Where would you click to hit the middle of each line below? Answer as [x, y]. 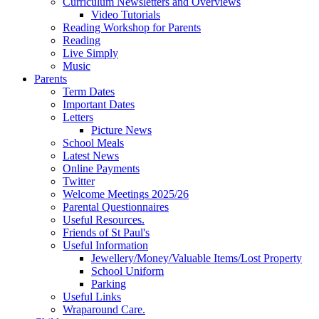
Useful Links [92, 296]
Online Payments [101, 168]
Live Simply [90, 53]
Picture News [121, 130]
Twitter [79, 181]
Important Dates [99, 104]
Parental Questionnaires [116, 206]
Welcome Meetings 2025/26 [126, 194]
